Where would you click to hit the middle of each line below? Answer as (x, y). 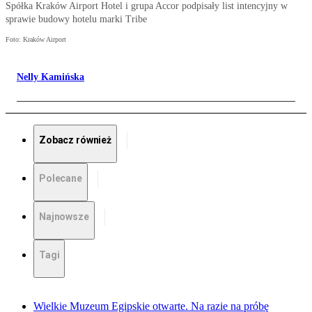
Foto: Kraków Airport (36, 40)
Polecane (61, 179)
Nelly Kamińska (50, 77)
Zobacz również (76, 140)
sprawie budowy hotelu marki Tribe (76, 19)
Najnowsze (64, 217)
